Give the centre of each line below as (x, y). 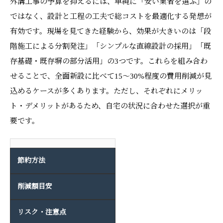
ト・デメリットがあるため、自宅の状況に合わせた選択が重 (110, 106)
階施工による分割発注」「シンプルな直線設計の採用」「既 (111, 46)
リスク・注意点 (42, 212)
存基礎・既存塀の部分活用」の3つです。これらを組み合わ (109, 61)
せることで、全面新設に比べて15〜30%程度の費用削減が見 (111, 76)
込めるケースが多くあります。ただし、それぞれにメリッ (106, 91)
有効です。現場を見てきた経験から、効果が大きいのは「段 (111, 31)
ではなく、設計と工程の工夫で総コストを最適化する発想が (111, 16)
